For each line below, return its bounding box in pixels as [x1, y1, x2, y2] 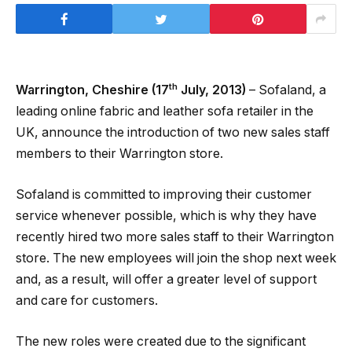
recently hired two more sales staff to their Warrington [16, 229, 334, 244]
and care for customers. [16, 292, 158, 308]
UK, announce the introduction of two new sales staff [16, 125, 330, 141]
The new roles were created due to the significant [16, 333, 306, 349]
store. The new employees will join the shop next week [16, 250, 336, 266]
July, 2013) [178, 82, 246, 98]
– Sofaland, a [246, 82, 326, 98]
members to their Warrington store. [16, 146, 223, 162]
